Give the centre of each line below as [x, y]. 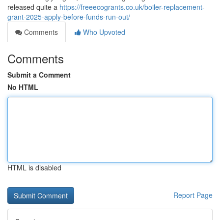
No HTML [23, 87]
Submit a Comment [39, 75]
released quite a [33, 7]
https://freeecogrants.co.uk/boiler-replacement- [132, 7]
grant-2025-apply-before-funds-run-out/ [69, 17]
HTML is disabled [34, 167]
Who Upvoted [103, 32]
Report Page [193, 195]
